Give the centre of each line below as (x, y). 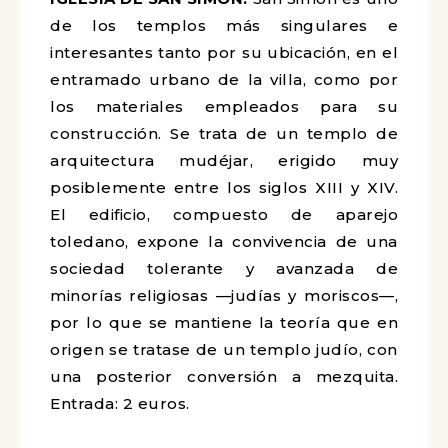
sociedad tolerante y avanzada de (224, 268)
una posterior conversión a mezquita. (224, 376)
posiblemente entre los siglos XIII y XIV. (224, 187)
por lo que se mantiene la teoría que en (224, 322)
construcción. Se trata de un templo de (224, 133)
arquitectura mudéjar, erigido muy (224, 160)
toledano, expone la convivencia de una (224, 241)
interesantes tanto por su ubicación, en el (224, 52)
